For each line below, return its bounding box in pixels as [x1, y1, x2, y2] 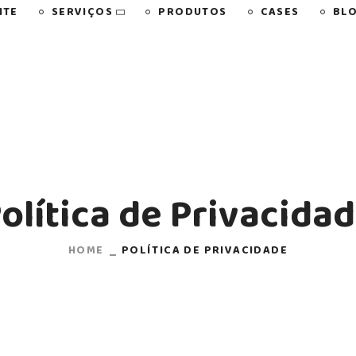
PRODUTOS [158, 2, 227, 22]
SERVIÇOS [51, 2, 113, 22]
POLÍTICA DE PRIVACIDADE [121, 241, 288, 261]
